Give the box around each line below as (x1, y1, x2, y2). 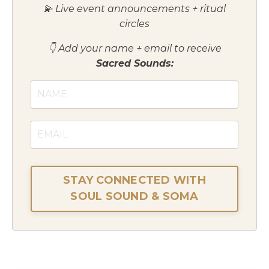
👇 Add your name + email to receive (47, 42, 222, 54)
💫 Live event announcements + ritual (43, 2, 226, 14)
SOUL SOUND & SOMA (70, 190, 199, 204)
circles (119, 17, 150, 29)
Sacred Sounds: (95, 57, 174, 69)
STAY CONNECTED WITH (63, 174, 206, 187)
